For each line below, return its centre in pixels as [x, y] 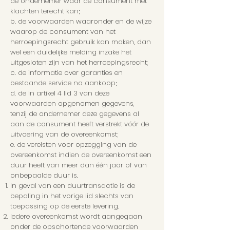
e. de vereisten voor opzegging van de [73, 145]
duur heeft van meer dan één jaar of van [79, 165]
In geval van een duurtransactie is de [73, 186]
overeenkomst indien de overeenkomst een [81, 155]
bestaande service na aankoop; [63, 83]
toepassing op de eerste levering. [65, 206]
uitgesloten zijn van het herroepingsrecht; [79, 63]
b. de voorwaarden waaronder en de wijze [81, 22]
